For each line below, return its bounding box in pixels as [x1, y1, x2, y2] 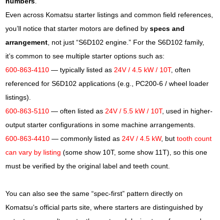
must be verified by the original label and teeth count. [5, 162, 170, 170]
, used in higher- [162, 107, 213, 115]
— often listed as [49, 107, 106, 115]
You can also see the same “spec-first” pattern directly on [5, 190, 183, 197]
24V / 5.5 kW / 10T [105, 107, 163, 115]
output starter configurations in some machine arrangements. [5, 121, 196, 129]
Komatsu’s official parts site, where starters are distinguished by [5, 203, 203, 211]
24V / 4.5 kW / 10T [114, 66, 171, 74]
